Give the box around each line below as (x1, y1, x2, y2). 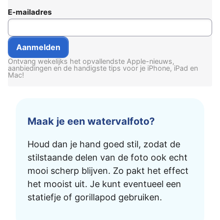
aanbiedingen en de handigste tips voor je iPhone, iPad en (8, 63, 198, 72)
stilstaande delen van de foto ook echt (27, 152, 188, 163)
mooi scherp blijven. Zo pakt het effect (27, 165, 189, 176)
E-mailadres (8, 7, 52, 17)
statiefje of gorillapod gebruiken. (27, 192, 162, 202)
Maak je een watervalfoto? (27, 115, 155, 127)
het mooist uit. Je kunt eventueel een (27, 178, 181, 189)
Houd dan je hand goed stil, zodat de (27, 138, 180, 149)
